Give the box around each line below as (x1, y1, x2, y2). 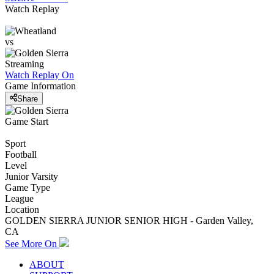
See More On (5, 238, 59, 249)
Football (5, 149, 37, 160)
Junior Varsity (5, 171, 58, 182)
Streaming (5, 59, 44, 70)
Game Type (5, 182, 50, 193)
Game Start (5, 116, 48, 127)
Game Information (5, 81, 76, 92)
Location (5, 204, 39, 215)
